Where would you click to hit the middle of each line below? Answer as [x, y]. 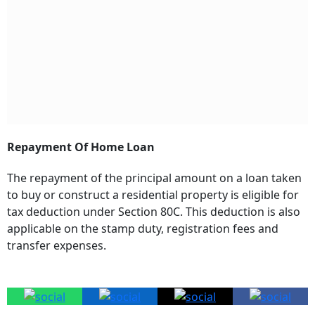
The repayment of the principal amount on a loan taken [154, 178]
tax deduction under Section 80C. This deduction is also [154, 211]
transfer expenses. [57, 245]
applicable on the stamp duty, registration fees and [143, 228]
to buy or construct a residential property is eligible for [153, 194]
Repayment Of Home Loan [81, 147]
